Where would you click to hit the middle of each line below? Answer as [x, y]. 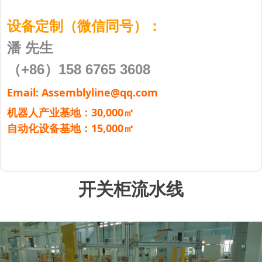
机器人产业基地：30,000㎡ [70, 112]
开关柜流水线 [131, 189]
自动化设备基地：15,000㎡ [70, 128]
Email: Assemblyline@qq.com [82, 92]
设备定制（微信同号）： [84, 26]
